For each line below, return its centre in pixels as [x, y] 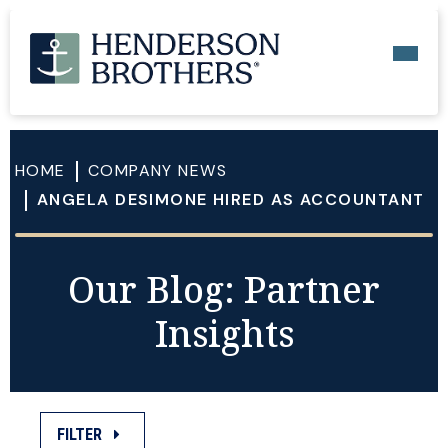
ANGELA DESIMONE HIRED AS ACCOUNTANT [231, 199]
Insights [224, 333]
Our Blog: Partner [224, 289]
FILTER [81, 435]
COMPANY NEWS [157, 170]
